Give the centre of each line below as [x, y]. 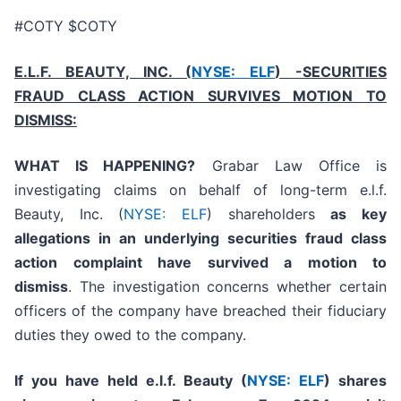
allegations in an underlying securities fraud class [200, 239]
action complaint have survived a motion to [200, 263]
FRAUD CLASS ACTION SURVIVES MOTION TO [200, 96]
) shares [355, 381]
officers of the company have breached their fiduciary [200, 311]
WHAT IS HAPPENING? [105, 166]
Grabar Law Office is [291, 166]
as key [359, 214]
